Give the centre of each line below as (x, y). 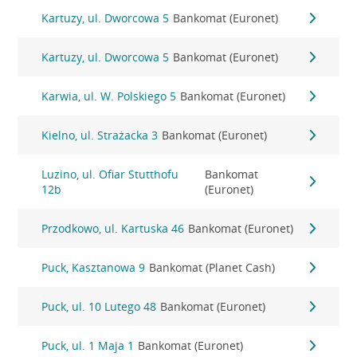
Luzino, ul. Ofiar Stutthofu (110, 174)
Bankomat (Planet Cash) (212, 267)
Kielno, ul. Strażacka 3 (100, 135)
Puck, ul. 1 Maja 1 (88, 345)
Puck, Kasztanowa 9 (94, 267)
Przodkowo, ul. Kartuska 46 (113, 228)
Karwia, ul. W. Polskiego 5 (109, 96)
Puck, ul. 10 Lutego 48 (99, 306)
